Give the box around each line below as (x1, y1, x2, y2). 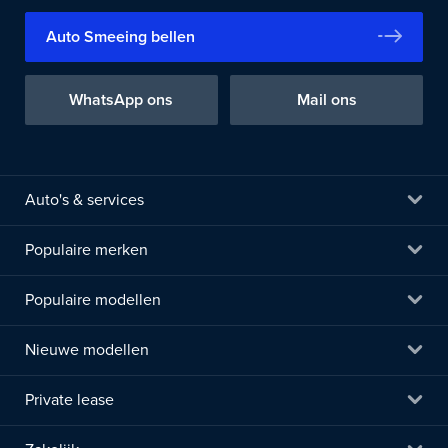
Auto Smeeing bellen (46, 27, 195, 48)
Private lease (25, 390, 114, 411)
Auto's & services (25, 190, 144, 211)
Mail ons (296, 89, 357, 110)
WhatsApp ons (69, 89, 174, 110)
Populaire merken (25, 240, 148, 261)
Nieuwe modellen (25, 340, 149, 361)
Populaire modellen (25, 290, 161, 311)
